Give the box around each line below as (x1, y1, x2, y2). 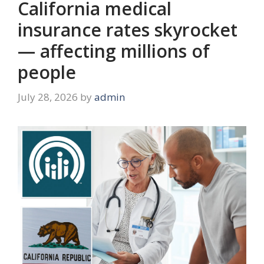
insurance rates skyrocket (18, 18, 237, 42)
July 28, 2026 (18, 90, 78, 104)
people (18, 60, 76, 85)
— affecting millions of (18, 39, 210, 64)
